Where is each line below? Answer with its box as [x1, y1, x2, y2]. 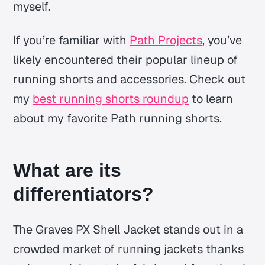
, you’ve [202, 32, 243, 48]
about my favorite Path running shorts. [13, 110, 222, 126]
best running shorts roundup [33, 91, 189, 106]
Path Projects [130, 32, 203, 48]
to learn [189, 91, 234, 106]
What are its [13, 159, 122, 181]
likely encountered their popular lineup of [13, 51, 238, 67]
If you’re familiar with [13, 32, 130, 48]
